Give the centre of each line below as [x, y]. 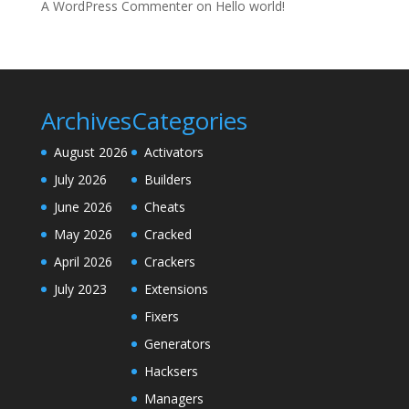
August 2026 [90, 152]
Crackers [169, 262]
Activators [173, 152]
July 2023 [80, 289]
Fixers [161, 316]
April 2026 [83, 262]
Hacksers [171, 371]
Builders [168, 179]
